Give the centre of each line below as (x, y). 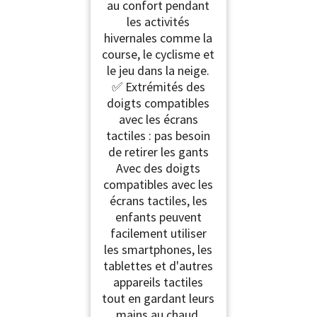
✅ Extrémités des (158, 86)
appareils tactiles (158, 282)
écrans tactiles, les (158, 200)
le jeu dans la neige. (158, 70)
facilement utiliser (158, 233)
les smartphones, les (158, 249)
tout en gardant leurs (158, 298)
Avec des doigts (158, 168)
